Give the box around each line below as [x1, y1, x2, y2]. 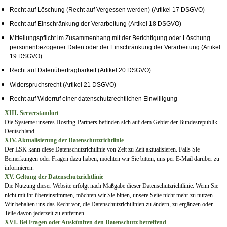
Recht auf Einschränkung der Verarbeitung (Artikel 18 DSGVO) [9, 20, 181, 28]
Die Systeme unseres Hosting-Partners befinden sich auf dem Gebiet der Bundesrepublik [4, 119, 217, 126]
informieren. [4, 164, 34, 172]
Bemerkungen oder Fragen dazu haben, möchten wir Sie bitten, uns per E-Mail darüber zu [4, 155, 219, 163]
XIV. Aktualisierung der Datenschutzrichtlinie [4, 137, 124, 144]
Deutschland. [4, 128, 36, 135]
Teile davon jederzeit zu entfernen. [4, 210, 86, 217]
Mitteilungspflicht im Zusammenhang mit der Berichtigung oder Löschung [9, 34, 210, 42]
